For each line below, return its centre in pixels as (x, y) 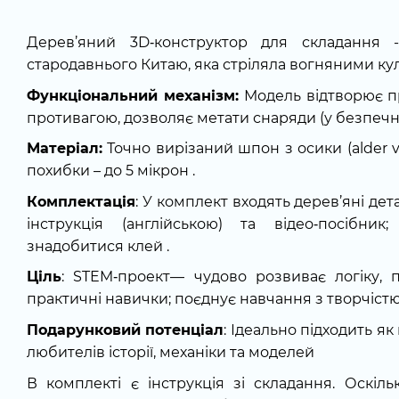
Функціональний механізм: (133, 95)
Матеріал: (65, 149)
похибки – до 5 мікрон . (111, 171)
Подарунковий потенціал (126, 330)
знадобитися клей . (98, 246)
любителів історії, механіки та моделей (171, 352)
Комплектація (81, 201)
